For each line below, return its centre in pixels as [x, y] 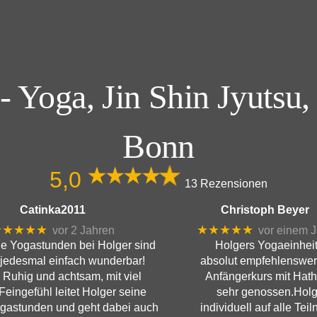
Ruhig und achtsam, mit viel [72, 277]
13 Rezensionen [226, 184]
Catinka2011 [52, 209]
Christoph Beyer [265, 209]
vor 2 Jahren [83, 230]
